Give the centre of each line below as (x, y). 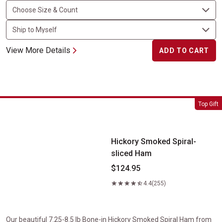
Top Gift (208, 104)
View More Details (38, 50)
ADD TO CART (184, 51)
